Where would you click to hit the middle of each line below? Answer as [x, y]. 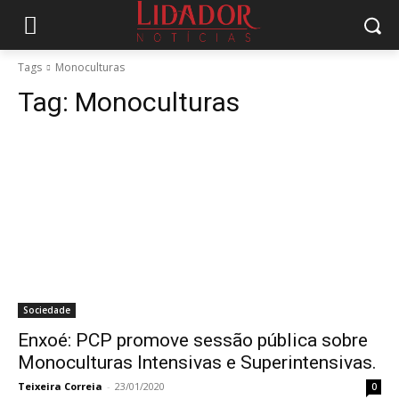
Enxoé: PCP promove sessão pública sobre [193, 340]
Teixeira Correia [60, 386]
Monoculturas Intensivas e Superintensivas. [197, 362]
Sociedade [47, 310]
